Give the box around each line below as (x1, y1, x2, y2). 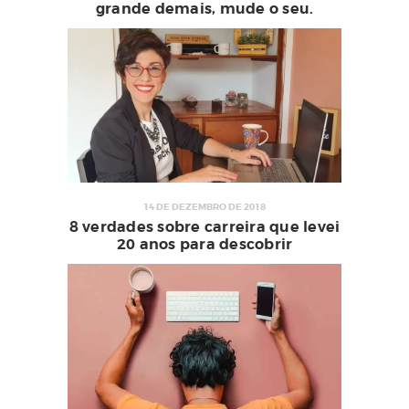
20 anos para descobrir (116, 235, 293, 254)
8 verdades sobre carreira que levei (68, 217, 341, 236)
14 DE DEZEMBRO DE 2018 (143, 200, 266, 213)
